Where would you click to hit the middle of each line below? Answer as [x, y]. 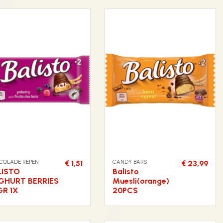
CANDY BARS [130, 162]
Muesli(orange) [141, 181]
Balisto [126, 172]
